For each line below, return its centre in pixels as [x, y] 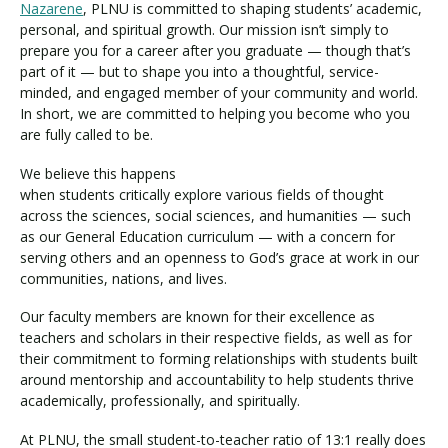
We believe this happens [98, 173]
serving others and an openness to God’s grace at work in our [219, 257]
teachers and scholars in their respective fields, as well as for [216, 337]
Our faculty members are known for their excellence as [197, 316]
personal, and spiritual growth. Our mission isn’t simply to [204, 29]
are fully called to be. [86, 134]
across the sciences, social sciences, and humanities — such [215, 215]
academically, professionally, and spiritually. [160, 400]
